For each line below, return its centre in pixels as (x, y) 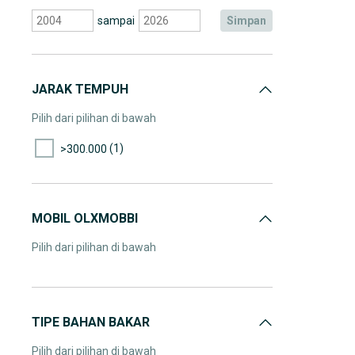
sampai (116, 21)
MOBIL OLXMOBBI (85, 218)
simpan (250, 21)
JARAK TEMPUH (80, 89)
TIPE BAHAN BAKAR (91, 322)
